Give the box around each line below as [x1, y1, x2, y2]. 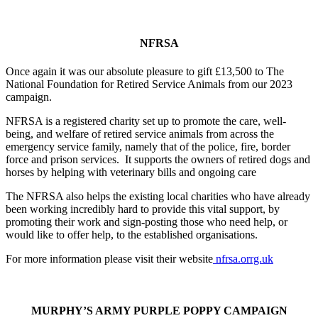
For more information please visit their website [6, 252, 213, 265]
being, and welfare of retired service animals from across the [6, 127, 274, 140]
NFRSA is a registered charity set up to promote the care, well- [6, 114, 286, 127]
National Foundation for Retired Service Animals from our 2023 [6, 77, 292, 90]
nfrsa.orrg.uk [213, 252, 273, 265]
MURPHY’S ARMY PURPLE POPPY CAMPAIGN [31, 304, 287, 317]
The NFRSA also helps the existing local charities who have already [6, 190, 310, 202]
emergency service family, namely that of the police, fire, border [6, 140, 290, 153]
